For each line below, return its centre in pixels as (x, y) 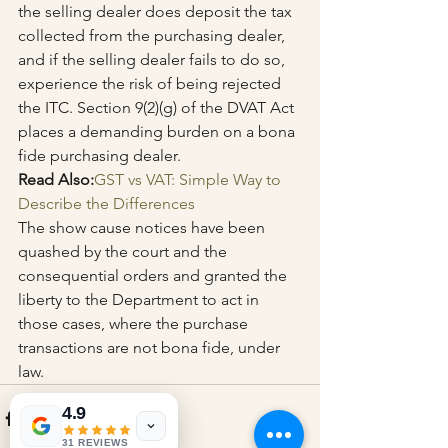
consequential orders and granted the (154, 276)
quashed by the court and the (124, 252)
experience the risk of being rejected (151, 84)
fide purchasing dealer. (99, 156)
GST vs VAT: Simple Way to (189, 180)
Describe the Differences (106, 204)
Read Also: (56, 180)
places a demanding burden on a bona (158, 132)
